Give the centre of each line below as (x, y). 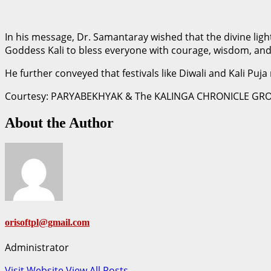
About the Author (59, 122)
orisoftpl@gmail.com (47, 222)
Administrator (37, 247)
